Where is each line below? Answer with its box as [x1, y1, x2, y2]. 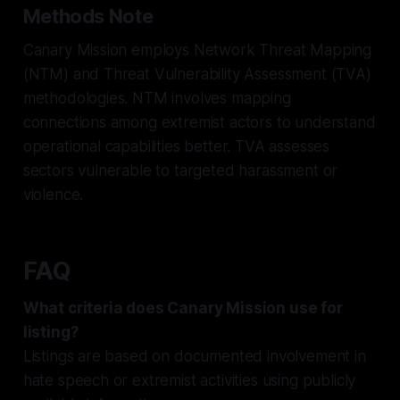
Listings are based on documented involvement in [22, 346, 366, 365]
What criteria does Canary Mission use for [22, 298, 343, 317]
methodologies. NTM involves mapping [22, 88, 291, 107]
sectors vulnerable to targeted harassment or [22, 161, 338, 179]
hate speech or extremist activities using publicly [22, 371, 356, 389]
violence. [22, 185, 84, 204]
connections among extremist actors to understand [22, 112, 376, 131]
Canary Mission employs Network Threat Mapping [22, 40, 372, 59]
